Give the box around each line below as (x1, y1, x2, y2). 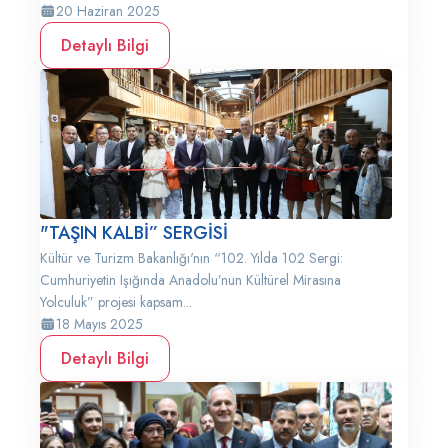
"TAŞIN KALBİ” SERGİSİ (40, 220, 228, 246)
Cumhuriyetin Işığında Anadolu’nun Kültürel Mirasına (40, 270, 341, 290)
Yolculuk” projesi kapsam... (40, 292, 192, 312)
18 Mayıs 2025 (56, 314, 143, 334)
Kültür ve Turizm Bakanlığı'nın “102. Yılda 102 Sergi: (40, 248, 343, 268)
